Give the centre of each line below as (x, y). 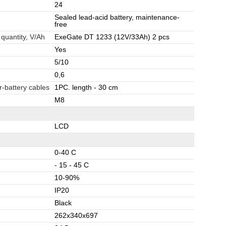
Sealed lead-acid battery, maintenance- (117, 17)
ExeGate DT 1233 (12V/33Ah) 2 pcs (112, 37)
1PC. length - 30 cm (86, 88)
